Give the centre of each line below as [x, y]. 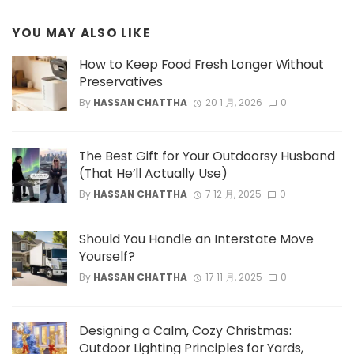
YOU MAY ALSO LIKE [81, 33]
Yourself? [107, 256]
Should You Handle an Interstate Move [196, 239]
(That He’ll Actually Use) [153, 173]
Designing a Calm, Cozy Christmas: [185, 330]
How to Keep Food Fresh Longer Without [201, 64]
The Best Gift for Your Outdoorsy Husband [207, 156]
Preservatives [121, 81]
